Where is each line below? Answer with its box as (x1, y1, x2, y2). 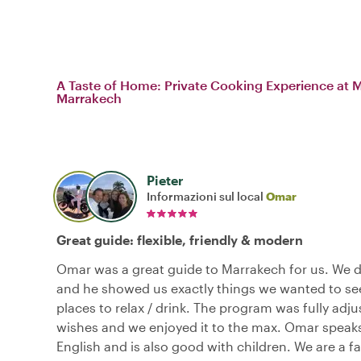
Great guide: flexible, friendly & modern (56, 232, 303, 248)
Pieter (147, 172, 184, 189)
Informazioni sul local (147, 189, 266, 204)
